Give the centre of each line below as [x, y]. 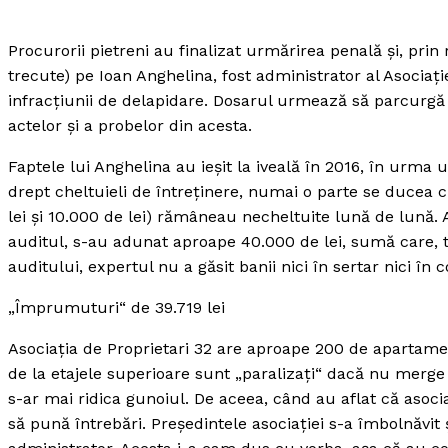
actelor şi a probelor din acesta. [130, 125]
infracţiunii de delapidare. [108, 100]
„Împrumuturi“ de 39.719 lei [116, 307]
